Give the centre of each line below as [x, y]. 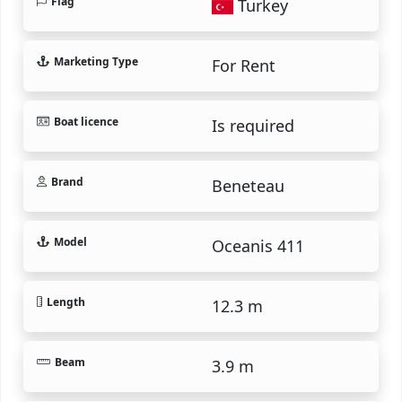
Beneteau [248, 185]
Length [66, 301]
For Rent [244, 65]
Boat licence [86, 121]
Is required [253, 125]
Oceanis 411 [258, 245]
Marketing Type [96, 61]
